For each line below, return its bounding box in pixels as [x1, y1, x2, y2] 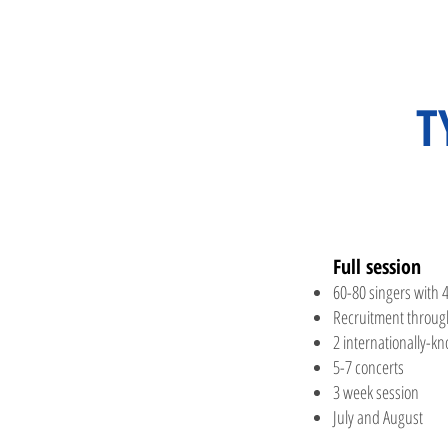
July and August [333, 405, 423, 429]
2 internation [333, 330, 407, 354]
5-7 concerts [333, 355, 404, 379]
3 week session [333, 380, 419, 404]
